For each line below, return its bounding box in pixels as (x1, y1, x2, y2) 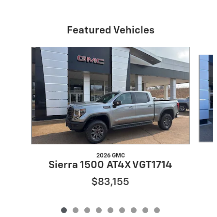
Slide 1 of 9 (7, 48, 40, 55)
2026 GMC (96, 153, 125, 159)
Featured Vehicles (66, 26, 155, 36)
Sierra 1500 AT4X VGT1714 (48, 160, 172, 171)
